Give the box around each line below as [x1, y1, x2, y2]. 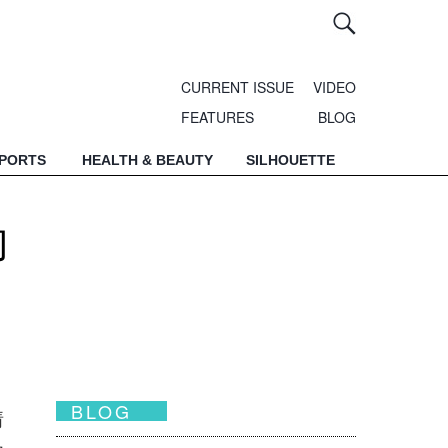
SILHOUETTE [246, 152, 335, 168]
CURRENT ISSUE [181, 77, 294, 97]
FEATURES [181, 107, 254, 127]
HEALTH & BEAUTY [82, 152, 213, 168]
